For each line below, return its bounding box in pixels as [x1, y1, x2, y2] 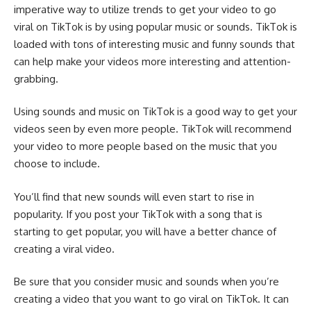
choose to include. [14, 157, 100, 171]
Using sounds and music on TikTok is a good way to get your [14, 105, 297, 119]
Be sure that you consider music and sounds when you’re [14, 275, 279, 289]
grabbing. [14, 72, 58, 85]
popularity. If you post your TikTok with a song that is [14, 207, 262, 221]
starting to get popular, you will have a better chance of [14, 224, 276, 238]
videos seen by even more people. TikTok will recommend [14, 122, 292, 136]
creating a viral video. [14, 242, 115, 255]
